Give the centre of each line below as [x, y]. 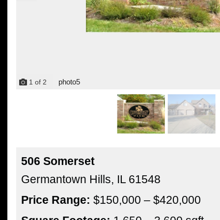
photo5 [69, 82]
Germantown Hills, [69, 179]
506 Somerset [58, 161]
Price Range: [56, 200]
